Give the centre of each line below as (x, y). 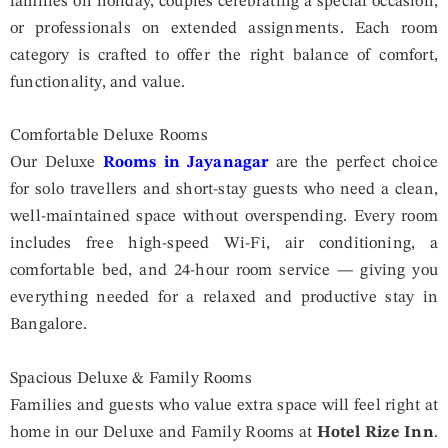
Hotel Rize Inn (375, 432)
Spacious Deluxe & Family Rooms (131, 378)
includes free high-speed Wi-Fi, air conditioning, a (224, 244)
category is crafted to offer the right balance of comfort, (224, 55)
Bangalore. (48, 325)
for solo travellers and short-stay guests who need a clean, (224, 190)
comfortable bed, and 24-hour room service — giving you (224, 271)
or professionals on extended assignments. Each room (224, 28)
